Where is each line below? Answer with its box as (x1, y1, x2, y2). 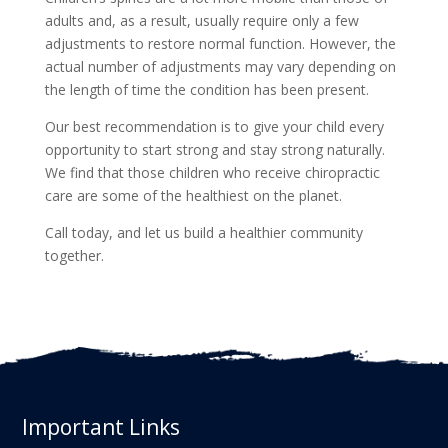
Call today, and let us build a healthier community (44, 222, 363, 242)
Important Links (22, 412, 181, 441)
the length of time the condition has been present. (44, 79, 369, 99)
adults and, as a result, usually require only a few (44, 10, 359, 30)
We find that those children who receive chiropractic (44, 162, 380, 182)
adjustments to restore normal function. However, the (44, 33, 396, 53)
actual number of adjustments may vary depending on (44, 56, 396, 76)
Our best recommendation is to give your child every (44, 116, 384, 136)
